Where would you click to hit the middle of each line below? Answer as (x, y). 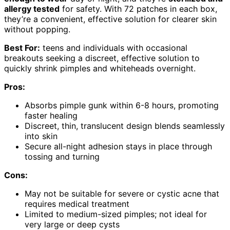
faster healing (51, 116)
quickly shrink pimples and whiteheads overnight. (100, 69)
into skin (41, 136)
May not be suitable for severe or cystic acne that (122, 194)
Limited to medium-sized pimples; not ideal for (116, 214)
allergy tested (32, 9)
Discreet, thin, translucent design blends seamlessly (125, 126)
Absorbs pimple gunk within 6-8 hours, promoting (122, 106)
